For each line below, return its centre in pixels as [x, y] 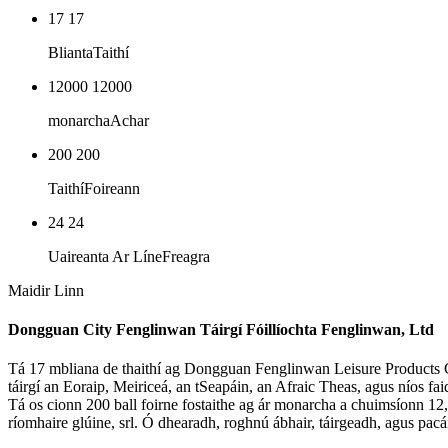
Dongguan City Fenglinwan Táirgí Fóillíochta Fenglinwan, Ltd [221, 329]
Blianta [70, 52]
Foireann [112, 188]
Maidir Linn [46, 290]
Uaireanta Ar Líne [105, 256]
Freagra [186, 256]
